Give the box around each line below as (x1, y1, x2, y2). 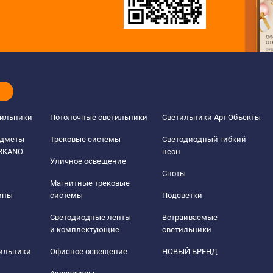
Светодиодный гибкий (161, 135, 246, 144)
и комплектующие (50, 225, 120, 234)
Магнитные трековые (50, 179, 130, 188)
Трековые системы (50, 135, 121, 144)
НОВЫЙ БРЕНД (161, 247, 218, 256)
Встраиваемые (161, 213, 218, 222)
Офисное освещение (50, 247, 128, 256)
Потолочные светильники (50, 113, 148, 122)
